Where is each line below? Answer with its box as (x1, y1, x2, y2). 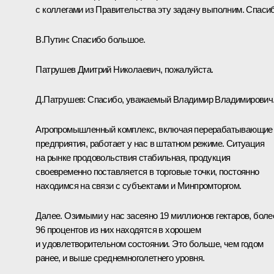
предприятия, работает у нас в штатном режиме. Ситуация (35, 138, 264, 149)
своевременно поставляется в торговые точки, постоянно (35, 166, 259, 177)
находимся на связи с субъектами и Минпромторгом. (35, 180, 242, 191)
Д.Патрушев (35, 94, 84, 105)
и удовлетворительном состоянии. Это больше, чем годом (35, 238, 264, 249)
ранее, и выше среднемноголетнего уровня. (35, 252, 205, 263)
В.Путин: (35, 34, 70, 45)
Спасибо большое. (69, 34, 146, 45)
